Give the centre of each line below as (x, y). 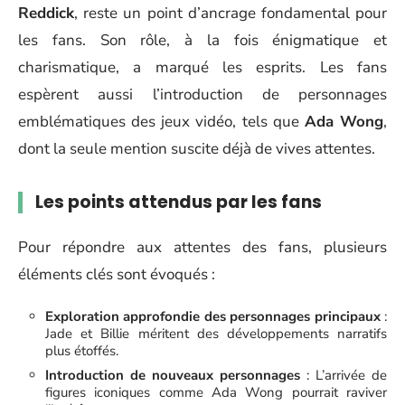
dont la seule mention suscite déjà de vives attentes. (197, 149)
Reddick (46, 13)
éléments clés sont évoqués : (117, 274)
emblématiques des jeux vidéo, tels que (161, 122)
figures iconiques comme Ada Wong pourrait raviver (216, 392)
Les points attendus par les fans (179, 202)
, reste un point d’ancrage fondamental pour (231, 13)
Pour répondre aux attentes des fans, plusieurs (202, 247)
